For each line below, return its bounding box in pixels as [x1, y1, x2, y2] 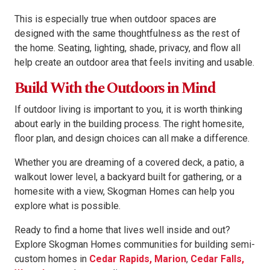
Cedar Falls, [190, 253, 244, 265]
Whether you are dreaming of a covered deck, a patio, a [14, 157, 244, 169]
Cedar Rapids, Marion [89, 253, 186, 265]
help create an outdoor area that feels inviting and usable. [14, 57, 254, 69]
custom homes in [14, 253, 89, 265]
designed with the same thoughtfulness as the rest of [14, 28, 240, 40]
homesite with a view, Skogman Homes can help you [14, 186, 234, 198]
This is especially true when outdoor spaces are [14, 13, 216, 25]
